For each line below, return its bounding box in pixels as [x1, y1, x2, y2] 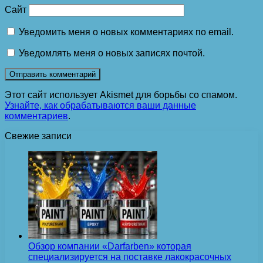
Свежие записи [5, 131, 72, 141]
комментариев [5, 111, 68, 121]
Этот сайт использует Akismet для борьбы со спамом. [5, 90, 237, 100]
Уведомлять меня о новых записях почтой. [19, 48, 205, 58]
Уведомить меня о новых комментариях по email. [19, 27, 234, 37]
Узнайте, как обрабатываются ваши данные [5, 100, 196, 110]
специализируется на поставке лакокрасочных [28, 252, 231, 262]
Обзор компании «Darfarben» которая [28, 241, 191, 251]
